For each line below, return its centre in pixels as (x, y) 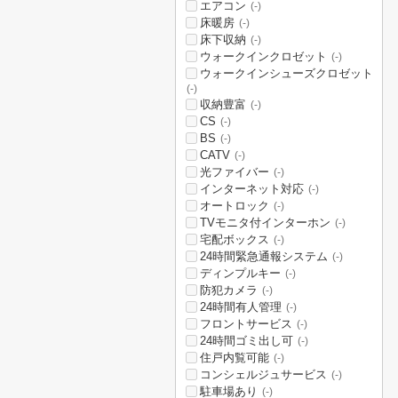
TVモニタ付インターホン (265, 223)
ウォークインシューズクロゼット (287, 73)
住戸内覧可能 (235, 358)
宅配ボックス (235, 239)
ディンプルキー (240, 273)
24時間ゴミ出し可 (247, 341)
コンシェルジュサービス (263, 374)
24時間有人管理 (241, 307)
